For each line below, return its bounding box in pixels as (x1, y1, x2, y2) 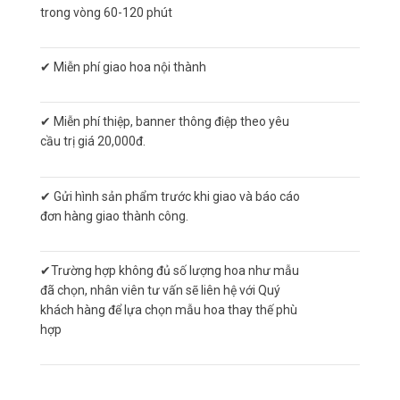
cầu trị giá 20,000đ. (40, 134, 146, 149)
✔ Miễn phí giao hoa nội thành (40, 60, 206, 75)
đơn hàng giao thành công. (40, 208, 188, 223)
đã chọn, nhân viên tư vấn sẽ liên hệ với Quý (40, 282, 280, 297)
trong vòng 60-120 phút (40, 5, 172, 21)
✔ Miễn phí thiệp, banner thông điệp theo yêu (40, 114, 289, 129)
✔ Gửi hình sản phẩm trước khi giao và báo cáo (40, 188, 300, 204)
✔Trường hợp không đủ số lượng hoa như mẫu (40, 262, 299, 278)
